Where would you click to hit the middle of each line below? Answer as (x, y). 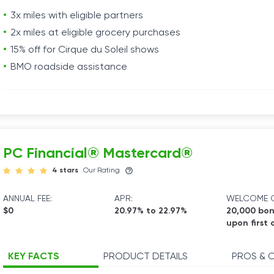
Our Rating (102, 171)
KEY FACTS (34, 257)
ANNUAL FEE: (28, 199)
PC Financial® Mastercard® (98, 154)
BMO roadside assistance (69, 67)
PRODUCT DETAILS (146, 257)
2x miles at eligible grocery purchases (95, 33)
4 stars (65, 171)
